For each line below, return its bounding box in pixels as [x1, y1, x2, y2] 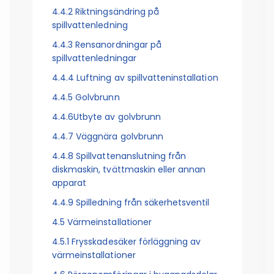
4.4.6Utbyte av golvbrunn [51, 111, 161, 124]
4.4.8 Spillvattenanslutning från [51, 150, 187, 163]
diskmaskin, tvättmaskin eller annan [51, 163, 206, 176]
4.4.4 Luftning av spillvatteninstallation [51, 72, 218, 84]
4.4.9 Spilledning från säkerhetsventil [51, 196, 210, 209]
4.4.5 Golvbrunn [51, 91, 120, 104]
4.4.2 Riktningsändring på [51, 6, 159, 18]
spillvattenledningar [51, 52, 136, 65]
